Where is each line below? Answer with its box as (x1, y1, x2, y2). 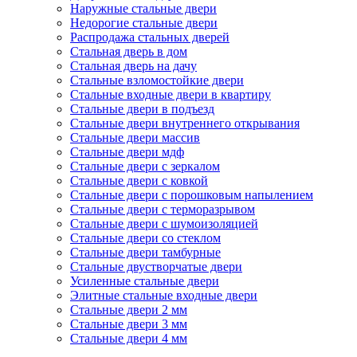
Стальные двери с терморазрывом (70, 202, 255, 217)
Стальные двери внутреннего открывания (70, 116, 300, 131)
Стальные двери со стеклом (70, 231, 221, 245)
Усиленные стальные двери (70, 274, 219, 288)
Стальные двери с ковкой (70, 174, 208, 188)
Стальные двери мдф (70, 145, 184, 159)
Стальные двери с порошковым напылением (70, 188, 313, 202)
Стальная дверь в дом (70, 45, 187, 59)
